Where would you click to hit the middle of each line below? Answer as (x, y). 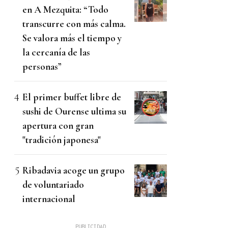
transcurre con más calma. (74, 24)
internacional (49, 199)
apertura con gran (58, 126)
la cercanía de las (56, 52)
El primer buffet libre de (72, 97)
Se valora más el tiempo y (72, 38)
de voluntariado (53, 185)
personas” (42, 67)
